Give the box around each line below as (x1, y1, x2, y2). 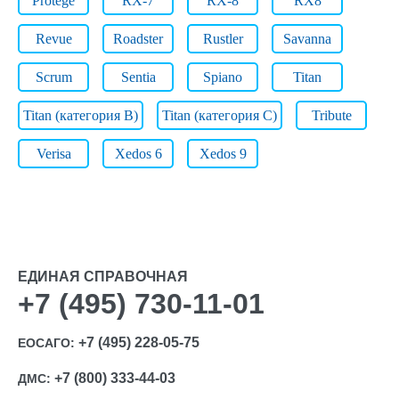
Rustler (202, 31, 243, 46)
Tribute (311, 108, 352, 123)
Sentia (120, 69, 156, 85)
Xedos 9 (199, 146, 247, 161)
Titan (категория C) (162, 108, 277, 123)
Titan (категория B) (23, 108, 138, 123)
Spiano (203, 69, 242, 85)
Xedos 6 (114, 146, 162, 161)
